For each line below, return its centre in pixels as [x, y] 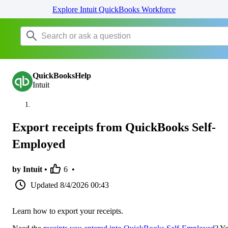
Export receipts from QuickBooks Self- [114, 127]
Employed [39, 144]
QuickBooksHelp [62, 76]
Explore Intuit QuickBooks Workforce [114, 9]
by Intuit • [30, 169]
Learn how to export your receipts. [68, 211]
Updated [44, 185]
